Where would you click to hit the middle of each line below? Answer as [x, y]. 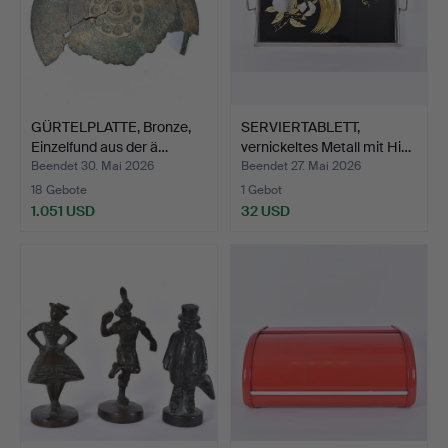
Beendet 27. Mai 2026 [301, 166]
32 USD [265, 211]
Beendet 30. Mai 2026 [92, 166]
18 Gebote [59, 190]
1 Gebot [261, 190]
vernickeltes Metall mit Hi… [326, 146]
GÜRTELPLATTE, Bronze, [111, 126]
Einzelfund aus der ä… [99, 146]
